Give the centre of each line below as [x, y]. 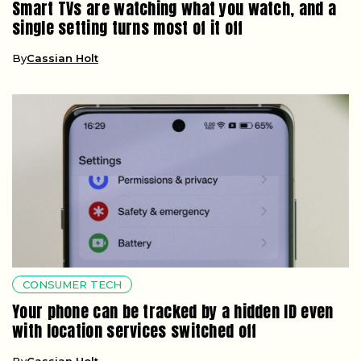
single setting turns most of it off [128, 27]
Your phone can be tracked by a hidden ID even [173, 311]
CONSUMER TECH [72, 284]
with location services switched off [135, 330]
